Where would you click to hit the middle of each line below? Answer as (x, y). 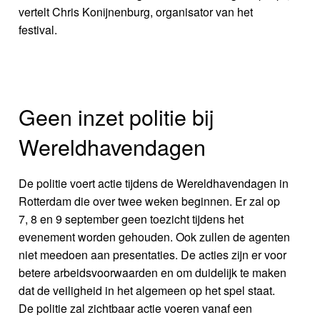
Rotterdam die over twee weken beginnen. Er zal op (150, 201)
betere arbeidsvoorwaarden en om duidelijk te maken (153, 273)
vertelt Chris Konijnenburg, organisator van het (136, 12)
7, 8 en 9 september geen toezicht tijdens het (131, 219)
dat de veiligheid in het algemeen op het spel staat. (147, 291)
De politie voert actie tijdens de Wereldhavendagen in (154, 184)
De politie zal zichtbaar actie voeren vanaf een (136, 309)
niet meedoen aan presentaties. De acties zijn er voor (153, 255)
